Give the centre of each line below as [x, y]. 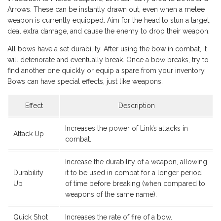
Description [136, 105]
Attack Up [29, 133]
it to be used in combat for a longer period [133, 172]
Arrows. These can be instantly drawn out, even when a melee [106, 9]
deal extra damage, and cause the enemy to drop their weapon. [109, 31]
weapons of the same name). [111, 194]
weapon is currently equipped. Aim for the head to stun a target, [109, 20]
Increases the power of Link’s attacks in [127, 128]
